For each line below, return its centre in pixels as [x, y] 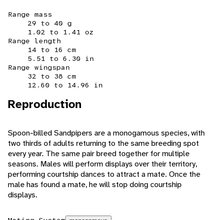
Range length [34, 41]
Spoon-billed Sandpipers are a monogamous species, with [106, 133]
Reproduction [45, 104]
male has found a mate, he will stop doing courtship [95, 185]
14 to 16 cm [52, 50]
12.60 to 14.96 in [65, 85]
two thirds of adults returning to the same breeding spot [103, 143]
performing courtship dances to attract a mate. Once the [104, 174]
